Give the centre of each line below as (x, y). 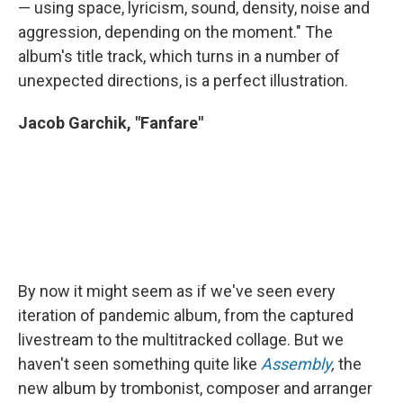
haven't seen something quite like (139, 364)
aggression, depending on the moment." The (175, 32)
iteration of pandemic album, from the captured (186, 316)
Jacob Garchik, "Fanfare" (111, 123)
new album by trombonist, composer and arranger (195, 389)
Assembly (296, 364)
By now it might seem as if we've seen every (177, 291)
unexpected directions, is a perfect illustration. (183, 81)
